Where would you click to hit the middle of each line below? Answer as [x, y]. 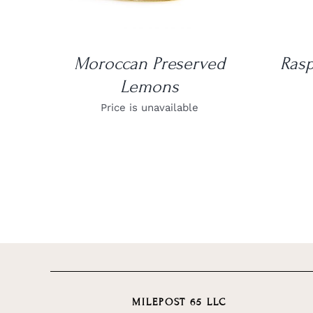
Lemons [150, 86]
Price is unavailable [150, 107]
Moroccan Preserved [150, 63]
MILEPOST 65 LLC [179, 302]
